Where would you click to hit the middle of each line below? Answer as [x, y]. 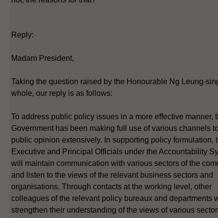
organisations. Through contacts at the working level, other [111, 186]
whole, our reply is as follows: [62, 93]
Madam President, [43, 58]
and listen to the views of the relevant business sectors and [112, 175]
